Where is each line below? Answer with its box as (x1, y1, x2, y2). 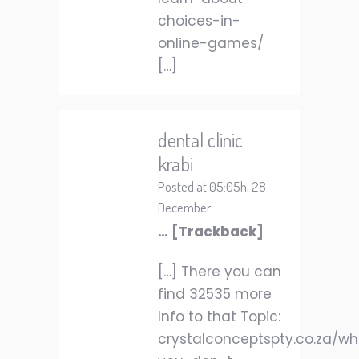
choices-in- (158, 11, 240, 30)
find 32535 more (158, 284, 272, 304)
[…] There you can (158, 262, 281, 281)
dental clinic (158, 127, 243, 152)
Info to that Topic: (158, 307, 280, 326)
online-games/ (158, 34, 264, 53)
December (158, 199, 211, 216)
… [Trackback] (158, 222, 264, 241)
